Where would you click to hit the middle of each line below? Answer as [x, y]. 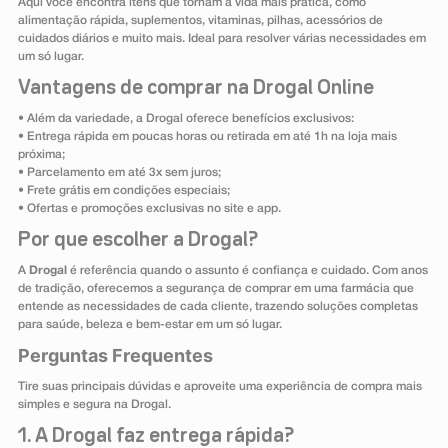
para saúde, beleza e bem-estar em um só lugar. [149, 325]
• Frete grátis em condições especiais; [123, 191]
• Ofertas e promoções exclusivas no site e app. [149, 209]
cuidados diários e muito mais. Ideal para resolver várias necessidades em [221, 39]
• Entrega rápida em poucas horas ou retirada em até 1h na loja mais [207, 137]
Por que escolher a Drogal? [137, 240]
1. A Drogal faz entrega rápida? [155, 436]
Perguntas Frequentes [115, 356]
